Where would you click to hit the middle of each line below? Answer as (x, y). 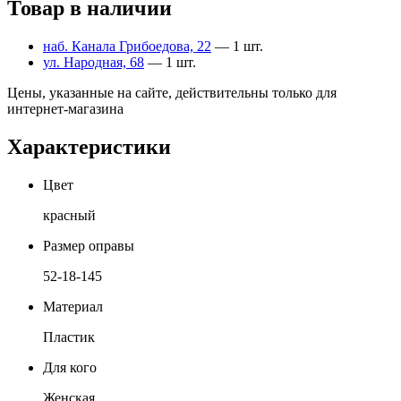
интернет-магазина (65, 109)
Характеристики (89, 146)
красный (69, 215)
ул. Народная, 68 (94, 62)
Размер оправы (89, 245)
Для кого (70, 367)
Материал (73, 306)
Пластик (69, 337)
